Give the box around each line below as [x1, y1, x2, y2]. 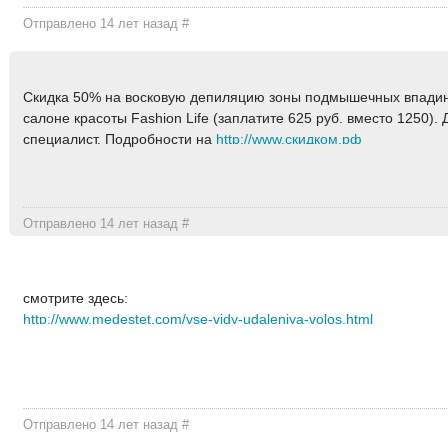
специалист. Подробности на [23, 131, 217, 148]
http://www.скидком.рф [216, 131, 363, 148]
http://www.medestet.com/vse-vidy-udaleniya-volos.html [23, 311, 374, 328]
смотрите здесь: [23, 290, 129, 307]
